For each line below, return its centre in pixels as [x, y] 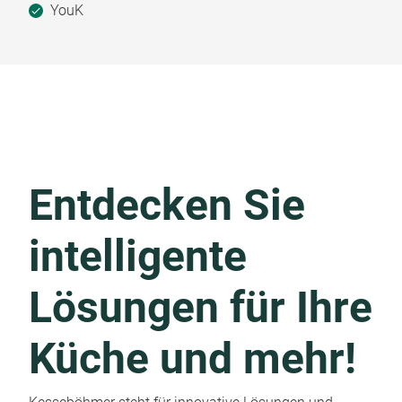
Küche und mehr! [192, 358]
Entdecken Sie [167, 205]
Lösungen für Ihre [201, 307]
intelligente [138, 256]
